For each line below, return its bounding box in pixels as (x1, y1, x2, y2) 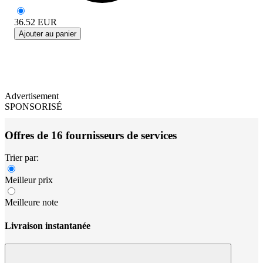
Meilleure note (5, 197, 58, 208)
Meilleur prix (5, 175, 53, 186)
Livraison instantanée (5, 220, 90, 231)
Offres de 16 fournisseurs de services (5, 129, 177, 141)
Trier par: (5, 153, 39, 163)
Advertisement (5, 90, 59, 101)
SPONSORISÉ (5, 101, 62, 112)
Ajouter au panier (19, 29, 76, 38)
